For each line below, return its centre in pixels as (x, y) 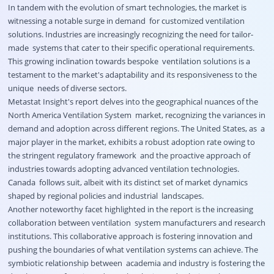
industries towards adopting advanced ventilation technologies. (123, 169)
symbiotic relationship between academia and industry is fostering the (136, 263)
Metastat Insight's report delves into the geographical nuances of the (133, 102)
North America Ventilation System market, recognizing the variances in (136, 115)
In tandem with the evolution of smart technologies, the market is (127, 8)
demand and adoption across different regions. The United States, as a (136, 129)
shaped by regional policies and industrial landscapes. (106, 196)
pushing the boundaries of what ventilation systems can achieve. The (133, 250)
